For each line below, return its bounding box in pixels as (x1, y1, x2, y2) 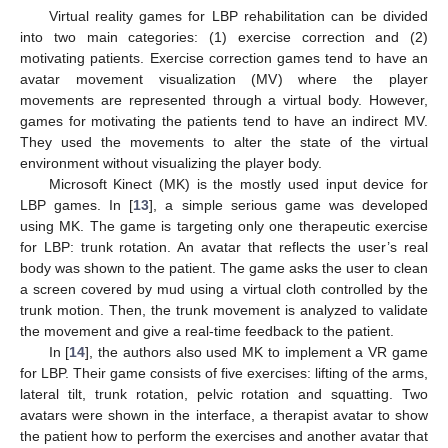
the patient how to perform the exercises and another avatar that (20, 427, 428, 444)
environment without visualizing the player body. (20, 154, 322, 171)
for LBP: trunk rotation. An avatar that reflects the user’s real (20, 238, 428, 255)
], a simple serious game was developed (149, 196, 429, 213)
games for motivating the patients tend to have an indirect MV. (20, 112, 428, 129)
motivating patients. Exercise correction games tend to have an (20, 49, 428, 66)
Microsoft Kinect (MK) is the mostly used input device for (48, 175, 428, 192)
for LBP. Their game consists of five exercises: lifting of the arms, (20, 364, 428, 381)
